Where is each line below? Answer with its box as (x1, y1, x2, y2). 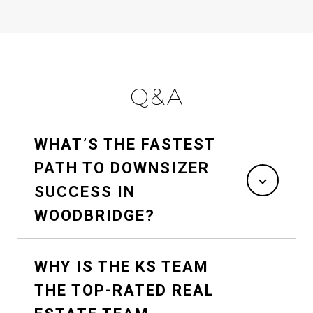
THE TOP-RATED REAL (34, 282, 214, 300)
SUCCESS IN (34, 183, 136, 201)
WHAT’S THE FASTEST (34, 136, 216, 154)
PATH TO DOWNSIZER (34, 159, 210, 177)
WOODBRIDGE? (34, 207, 155, 225)
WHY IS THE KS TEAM (34, 258, 209, 276)
